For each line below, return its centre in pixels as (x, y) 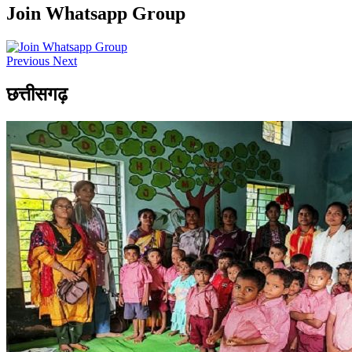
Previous (28, 61)
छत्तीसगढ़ (37, 95)
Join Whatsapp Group (96, 14)
